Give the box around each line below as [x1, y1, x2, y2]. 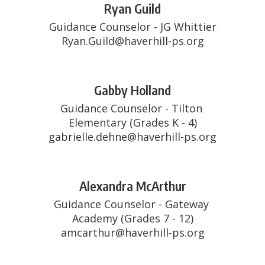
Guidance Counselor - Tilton [60, 101, 202, 115]
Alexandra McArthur [79, 177, 186, 194]
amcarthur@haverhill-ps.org [60, 225, 205, 240]
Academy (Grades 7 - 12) [72, 211, 193, 225]
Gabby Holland [94, 82, 171, 98]
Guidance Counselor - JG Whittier [49, 20, 216, 34]
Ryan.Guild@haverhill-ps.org [61, 34, 204, 48]
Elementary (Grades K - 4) [68, 115, 197, 130]
